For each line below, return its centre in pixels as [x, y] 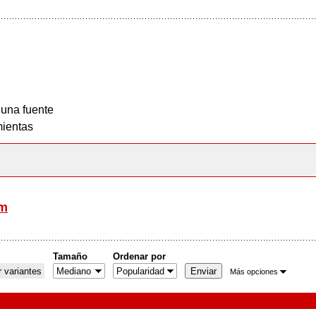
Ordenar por [139, 256]
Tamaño [70, 256]
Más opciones [254, 271]
